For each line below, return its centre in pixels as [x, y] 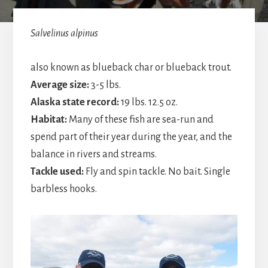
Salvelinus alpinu [62, 34]
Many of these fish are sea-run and [140, 120]
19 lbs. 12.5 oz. [148, 103]
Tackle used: [57, 172]
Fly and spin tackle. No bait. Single [157, 172]
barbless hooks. [63, 189]
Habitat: [48, 120]
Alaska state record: [74, 103]
